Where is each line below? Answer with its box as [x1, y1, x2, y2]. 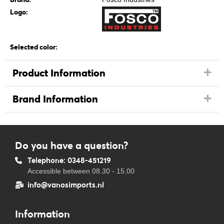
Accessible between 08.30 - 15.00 [27, 167, 134, 175]
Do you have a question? [15, 139, 128, 151]
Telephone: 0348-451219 [27, 155, 111, 165]
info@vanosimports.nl [27, 180, 104, 189]
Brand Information [12, 93, 98, 105]
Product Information [12, 67, 105, 79]
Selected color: [10, 42, 57, 51]
